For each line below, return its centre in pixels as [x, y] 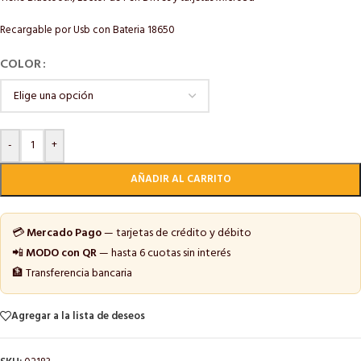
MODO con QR [61, 254]
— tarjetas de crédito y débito [176, 234]
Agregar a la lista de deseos [78, 316]
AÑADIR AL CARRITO [180, 180]
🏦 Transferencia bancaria [72, 274]
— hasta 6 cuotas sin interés [164, 254]
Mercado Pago [64, 234]
